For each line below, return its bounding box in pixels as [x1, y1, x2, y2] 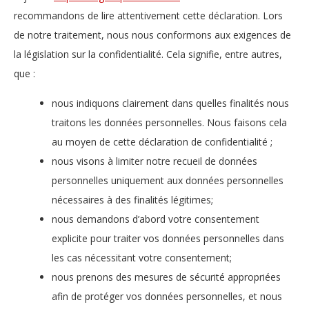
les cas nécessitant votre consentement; [52, 250, 232, 264]
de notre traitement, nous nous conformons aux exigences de [14, 28, 291, 42]
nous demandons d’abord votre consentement [52, 212, 259, 226]
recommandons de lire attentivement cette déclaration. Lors [14, 9, 283, 23]
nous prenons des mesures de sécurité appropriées [52, 270, 281, 283]
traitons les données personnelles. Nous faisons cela [52, 115, 287, 129]
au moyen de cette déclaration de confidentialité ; [52, 134, 272, 148]
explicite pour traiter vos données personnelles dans [52, 231, 284, 245]
